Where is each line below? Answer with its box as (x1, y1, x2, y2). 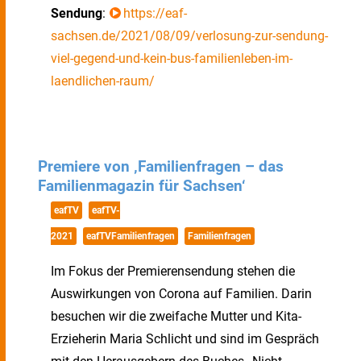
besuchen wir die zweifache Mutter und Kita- (51, 309, 301, 324)
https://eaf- (122, 6, 187, 21)
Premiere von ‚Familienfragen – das (38, 158, 284, 176)
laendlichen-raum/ (51, 73, 155, 89)
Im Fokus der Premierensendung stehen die (51, 263, 295, 279)
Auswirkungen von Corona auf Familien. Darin (51, 286, 312, 301)
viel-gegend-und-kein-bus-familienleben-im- (51, 51, 293, 66)
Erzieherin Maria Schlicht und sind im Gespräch (51, 331, 319, 346)
